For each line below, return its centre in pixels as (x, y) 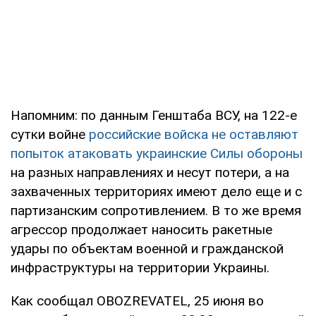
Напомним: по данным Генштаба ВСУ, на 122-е (154, 115)
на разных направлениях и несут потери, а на (150, 172)
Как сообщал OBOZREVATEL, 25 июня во (137, 300)
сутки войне (50, 134)
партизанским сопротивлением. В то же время (156, 210)
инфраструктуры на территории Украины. (140, 267)
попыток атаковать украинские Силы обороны (157, 153)
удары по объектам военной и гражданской (147, 248)
